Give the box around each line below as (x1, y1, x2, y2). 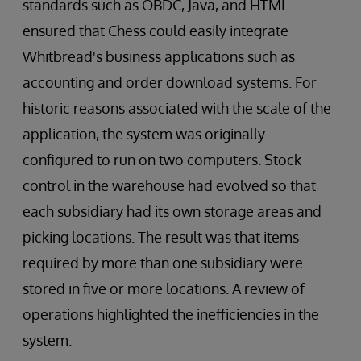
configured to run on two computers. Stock (23, 150, 301, 168)
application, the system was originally (23, 124, 265, 143)
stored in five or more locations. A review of (23, 279, 305, 297)
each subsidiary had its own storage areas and (23, 201, 322, 220)
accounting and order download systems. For (23, 73, 317, 91)
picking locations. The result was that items (23, 227, 299, 246)
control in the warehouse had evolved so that (23, 176, 316, 194)
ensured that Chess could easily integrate (23, 21, 288, 39)
